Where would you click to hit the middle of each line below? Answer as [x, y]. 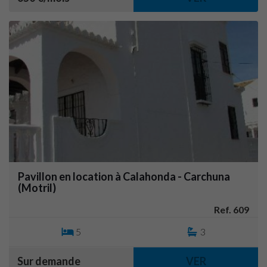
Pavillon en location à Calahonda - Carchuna [124, 176]
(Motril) [37, 188]
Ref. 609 [232, 209]
